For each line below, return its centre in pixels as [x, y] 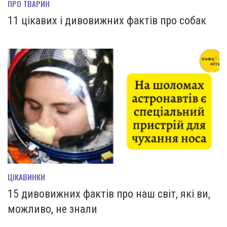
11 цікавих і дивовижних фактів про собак [107, 20]
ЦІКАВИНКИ [26, 177]
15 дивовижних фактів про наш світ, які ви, [109, 194]
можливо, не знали [52, 209]
